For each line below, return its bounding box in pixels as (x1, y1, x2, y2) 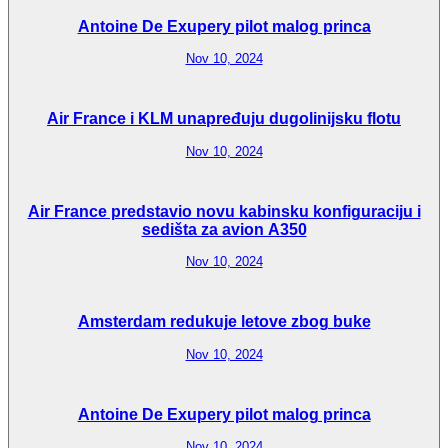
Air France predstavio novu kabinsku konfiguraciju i (27, 202, 421, 220)
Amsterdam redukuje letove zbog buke (77, 313, 371, 331)
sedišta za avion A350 (141, 220, 307, 238)
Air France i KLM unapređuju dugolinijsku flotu (47, 110, 401, 128)
